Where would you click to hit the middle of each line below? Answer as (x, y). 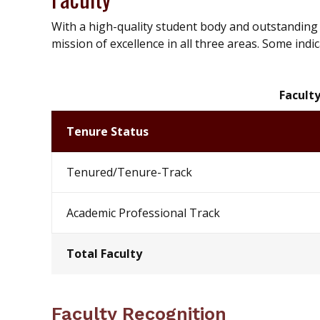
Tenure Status (107, 132)
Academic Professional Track (143, 213)
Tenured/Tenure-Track (129, 172)
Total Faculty (104, 254)
